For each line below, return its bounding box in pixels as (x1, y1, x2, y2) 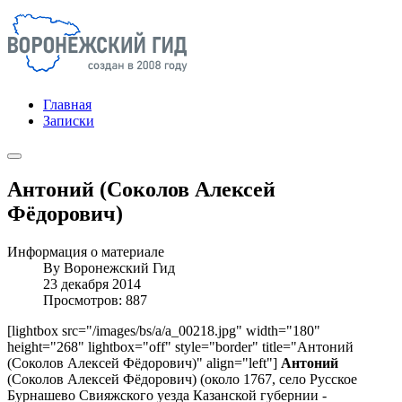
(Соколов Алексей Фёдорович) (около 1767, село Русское (7, 371, 357, 387)
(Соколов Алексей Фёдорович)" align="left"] (7, 354, 281, 371)
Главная (43, 97, 92, 112)
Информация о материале (7, 243, 164, 259)
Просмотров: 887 (43, 292, 147, 308)
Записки (43, 113, 94, 128)
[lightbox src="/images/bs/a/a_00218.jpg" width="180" (7, 322, 320, 338)
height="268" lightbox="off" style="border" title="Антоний (7, 338, 354, 354)
